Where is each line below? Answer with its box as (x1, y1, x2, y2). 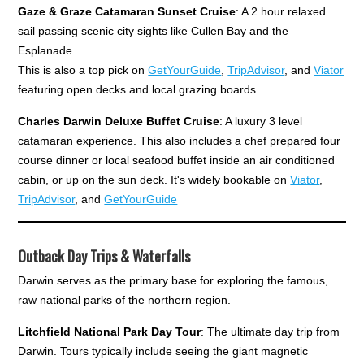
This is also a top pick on (18, 63, 149, 76)
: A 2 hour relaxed (236, 4, 327, 18)
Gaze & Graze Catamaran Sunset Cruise (18, 4, 236, 18)
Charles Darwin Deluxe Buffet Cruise (18, 114, 220, 128)
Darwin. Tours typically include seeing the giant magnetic (18, 344, 309, 357)
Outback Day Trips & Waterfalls (18, 245, 191, 266)
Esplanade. (18, 43, 76, 57)
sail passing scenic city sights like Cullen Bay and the (18, 24, 289, 37)
